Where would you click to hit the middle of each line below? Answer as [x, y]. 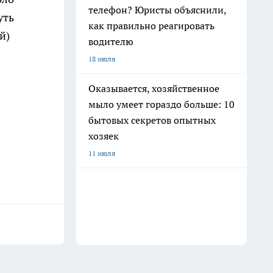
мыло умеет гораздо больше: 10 [161, 104]
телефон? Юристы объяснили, [158, 10]
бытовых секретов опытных [152, 120]
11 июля [102, 153]
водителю [111, 41]
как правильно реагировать [151, 26]
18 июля [102, 59]
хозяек [104, 136]
